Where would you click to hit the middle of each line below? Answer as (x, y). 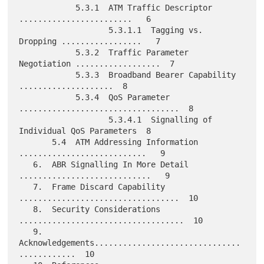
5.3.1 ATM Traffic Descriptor (47, 8)
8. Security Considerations (26, 209)
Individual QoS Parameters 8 (85, 131)
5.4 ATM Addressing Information (36, 142)
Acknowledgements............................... (130, 243)
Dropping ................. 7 (90, 42)
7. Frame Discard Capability (26, 187)
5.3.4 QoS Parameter (47, 98)
